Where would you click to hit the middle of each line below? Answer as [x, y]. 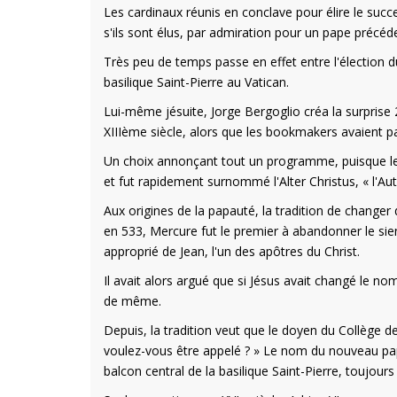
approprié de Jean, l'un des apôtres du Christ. [232, 251]
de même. [132, 301]
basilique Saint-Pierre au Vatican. [196, 82]
